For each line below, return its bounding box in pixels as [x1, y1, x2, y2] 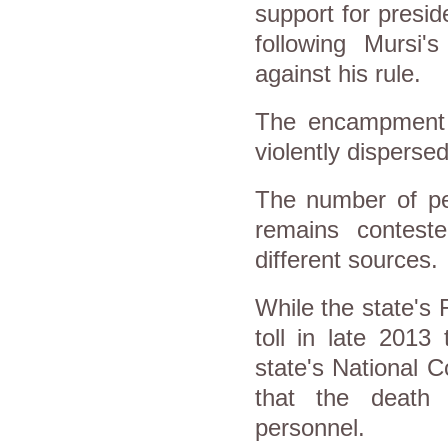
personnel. [254, 415, 372, 441]
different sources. [254, 247, 438, 273]
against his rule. [254, 61, 428, 87]
